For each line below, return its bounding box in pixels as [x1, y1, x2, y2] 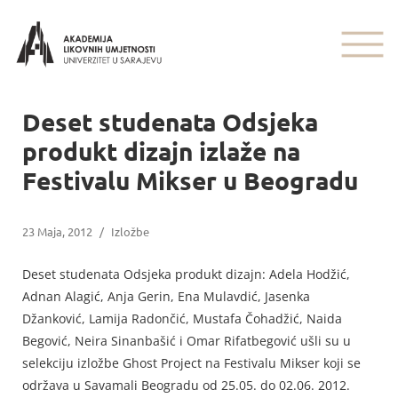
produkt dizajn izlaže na [22, 135, 300, 166]
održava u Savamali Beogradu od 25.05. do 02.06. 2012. [22, 377, 350, 394]
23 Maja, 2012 [22, 224, 92, 239]
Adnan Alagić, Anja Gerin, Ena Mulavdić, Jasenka [22, 288, 310, 305]
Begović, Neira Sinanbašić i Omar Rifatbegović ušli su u [22, 332, 351, 349]
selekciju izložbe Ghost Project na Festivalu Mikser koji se [22, 354, 361, 371]
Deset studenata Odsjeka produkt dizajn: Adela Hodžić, [22, 266, 350, 283]
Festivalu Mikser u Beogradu [22, 164, 358, 195]
